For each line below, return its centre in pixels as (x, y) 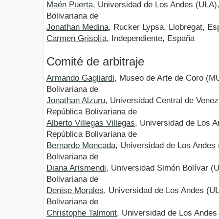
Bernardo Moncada (81, 146)
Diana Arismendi (76, 168)
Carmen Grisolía (77, 39)
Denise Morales (75, 191)
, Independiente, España (151, 39)
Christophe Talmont (82, 213)
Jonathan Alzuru (76, 101)
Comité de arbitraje (95, 62)
